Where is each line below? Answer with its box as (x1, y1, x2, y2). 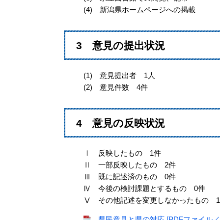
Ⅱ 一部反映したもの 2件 (76, 161, 176, 169)
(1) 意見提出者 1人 (76, 71, 155, 80)
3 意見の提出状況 (76, 40, 165, 52)
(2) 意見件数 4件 (76, 83, 148, 92)
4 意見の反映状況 (76, 117, 165, 129)
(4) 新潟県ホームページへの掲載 (76, 5, 195, 14)
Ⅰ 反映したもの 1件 (76, 149, 161, 158)
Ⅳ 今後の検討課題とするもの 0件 (76, 184, 205, 193)
